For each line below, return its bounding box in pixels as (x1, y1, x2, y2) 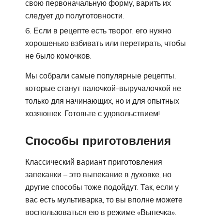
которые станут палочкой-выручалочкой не (25, 83, 181, 93)
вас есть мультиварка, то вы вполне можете (25, 194, 183, 204)
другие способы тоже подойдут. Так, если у (25, 182, 179, 192)
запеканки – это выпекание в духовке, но (25, 169, 171, 179)
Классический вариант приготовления (25, 156, 162, 167)
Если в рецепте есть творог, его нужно (33, 26, 171, 36)
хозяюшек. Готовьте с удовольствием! (25, 108, 160, 119)
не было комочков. (25, 51, 92, 61)
